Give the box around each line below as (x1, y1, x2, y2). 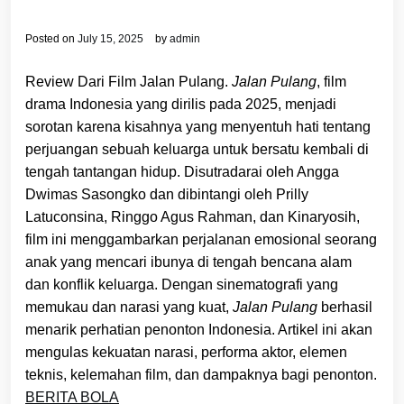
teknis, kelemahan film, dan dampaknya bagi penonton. (25, 366, 377, 382)
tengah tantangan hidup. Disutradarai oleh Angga (25, 163, 339, 179)
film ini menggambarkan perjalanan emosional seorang (25, 231, 377, 247)
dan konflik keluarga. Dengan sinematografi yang (25, 276, 338, 292)
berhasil (317, 298, 372, 315)
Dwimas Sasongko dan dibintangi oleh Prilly (25, 186, 308, 202)
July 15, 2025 (78, 32, 143, 45)
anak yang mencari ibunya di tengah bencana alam (25, 253, 352, 270)
